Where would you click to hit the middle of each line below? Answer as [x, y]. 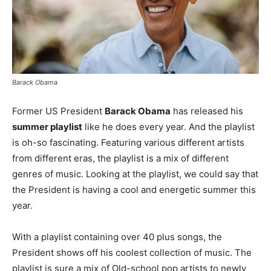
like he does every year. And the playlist [168, 126]
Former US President [58, 111]
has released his [207, 111]
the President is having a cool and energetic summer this [134, 189]
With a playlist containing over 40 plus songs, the [117, 237]
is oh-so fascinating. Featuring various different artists [128, 142]
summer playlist [47, 126]
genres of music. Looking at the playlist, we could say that [135, 174]
